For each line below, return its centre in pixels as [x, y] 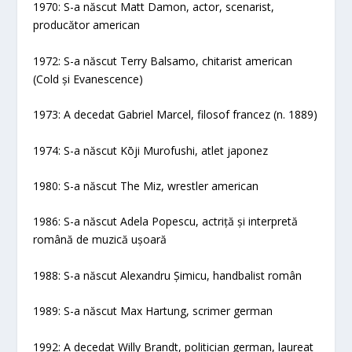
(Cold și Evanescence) [88, 79]
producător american [87, 25]
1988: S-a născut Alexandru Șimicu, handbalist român [168, 275]
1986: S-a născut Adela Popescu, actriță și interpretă [166, 222]
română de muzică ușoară [100, 240]
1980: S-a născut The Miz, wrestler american [146, 185]
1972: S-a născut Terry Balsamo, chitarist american [163, 60]
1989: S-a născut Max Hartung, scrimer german [153, 311]
